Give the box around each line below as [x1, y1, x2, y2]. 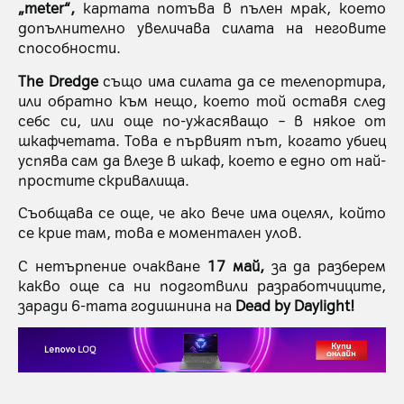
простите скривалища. [18, 169, 189, 189]
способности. [18, 37, 121, 58]
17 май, [207, 254, 271, 275]
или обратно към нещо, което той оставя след [18, 89, 386, 110]
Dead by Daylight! [235, 294, 354, 315]
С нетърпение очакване [18, 254, 208, 275]
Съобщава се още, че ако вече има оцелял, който [18, 202, 386, 223]
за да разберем [271, 254, 387, 275]
